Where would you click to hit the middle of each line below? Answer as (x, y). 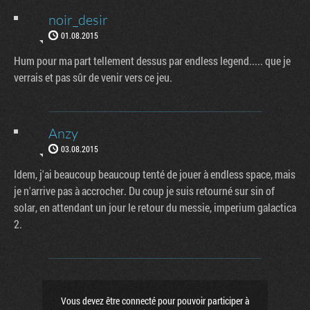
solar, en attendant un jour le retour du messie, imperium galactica (155, 208)
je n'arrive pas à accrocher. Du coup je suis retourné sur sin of (144, 191)
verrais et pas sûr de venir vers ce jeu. (93, 77)
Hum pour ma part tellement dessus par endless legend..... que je (152, 61)
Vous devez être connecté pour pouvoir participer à (155, 301)
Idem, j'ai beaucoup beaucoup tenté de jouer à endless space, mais (155, 174)
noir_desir (78, 20)
